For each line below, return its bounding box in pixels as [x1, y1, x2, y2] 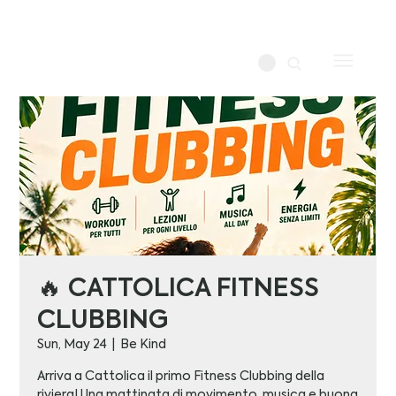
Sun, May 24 [37, 339, 108, 352]
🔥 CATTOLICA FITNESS [37, 277, 320, 302]
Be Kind [120, 339, 167, 352]
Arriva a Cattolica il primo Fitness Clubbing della [37, 370, 325, 384]
